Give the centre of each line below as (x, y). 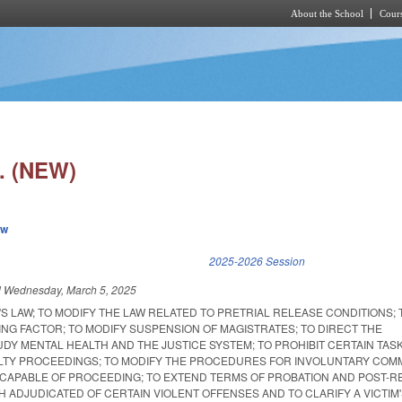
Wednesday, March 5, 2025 (70, 290)
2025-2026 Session (258, 261)
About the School (327, 13)
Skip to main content (186, 37)
